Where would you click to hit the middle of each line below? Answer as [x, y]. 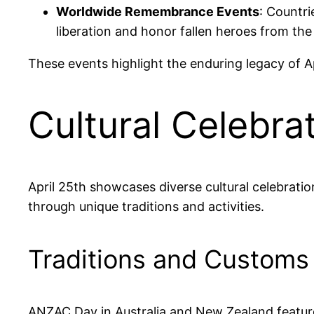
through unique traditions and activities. [146, 207]
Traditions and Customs [169, 260]
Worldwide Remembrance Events [158, 12]
